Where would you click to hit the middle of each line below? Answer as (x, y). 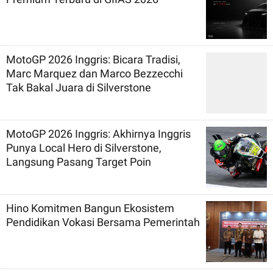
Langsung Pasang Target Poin (79, 161)
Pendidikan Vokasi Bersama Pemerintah (103, 222)
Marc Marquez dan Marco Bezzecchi (94, 73)
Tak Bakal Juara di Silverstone (124, 87)
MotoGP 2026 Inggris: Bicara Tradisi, (93, 59)
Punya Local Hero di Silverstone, (84, 147)
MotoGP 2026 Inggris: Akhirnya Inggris (98, 133)
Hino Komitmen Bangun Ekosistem (90, 208)
